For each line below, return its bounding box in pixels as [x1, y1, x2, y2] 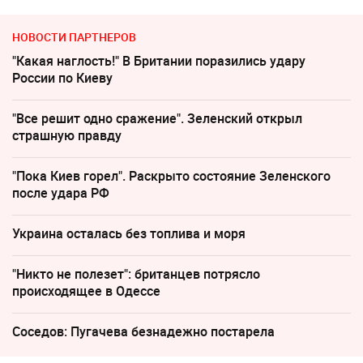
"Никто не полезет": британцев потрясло [12, 265, 260, 284]
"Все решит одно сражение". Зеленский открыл [12, 109, 302, 128]
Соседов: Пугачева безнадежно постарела [12, 322, 275, 341]
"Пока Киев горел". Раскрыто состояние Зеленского [12, 167, 331, 186]
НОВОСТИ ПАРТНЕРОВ [12, 29, 136, 45]
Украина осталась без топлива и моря [12, 224, 246, 243]
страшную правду [12, 126, 122, 145]
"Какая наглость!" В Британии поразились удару [12, 52, 305, 70]
